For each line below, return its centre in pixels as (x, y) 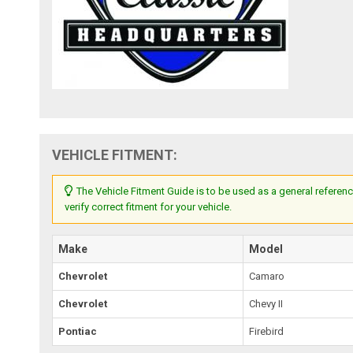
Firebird (267, 331)
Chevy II (266, 303)
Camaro (267, 276)
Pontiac (78, 331)
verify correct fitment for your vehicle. (149, 206)
